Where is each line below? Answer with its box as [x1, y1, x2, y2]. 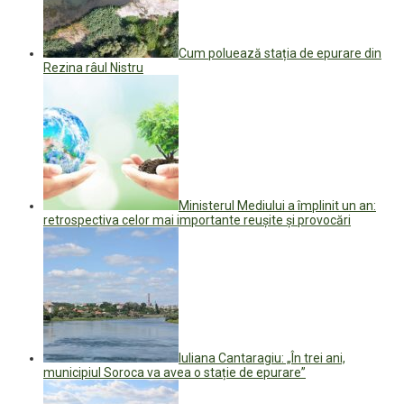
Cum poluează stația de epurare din [179, 45, 381, 60]
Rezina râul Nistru [43, 60, 143, 75]
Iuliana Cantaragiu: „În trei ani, [179, 350, 345, 365]
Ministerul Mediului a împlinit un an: [179, 197, 376, 213]
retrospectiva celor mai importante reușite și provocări [43, 212, 351, 227]
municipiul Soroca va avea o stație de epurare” [43, 364, 306, 380]
